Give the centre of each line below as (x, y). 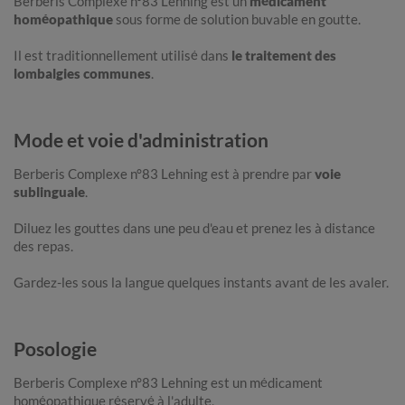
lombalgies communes (82, 74)
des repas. (43, 246)
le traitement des (284, 56)
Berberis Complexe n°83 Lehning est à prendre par (163, 174)
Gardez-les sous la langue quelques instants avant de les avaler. (201, 283)
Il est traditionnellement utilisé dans (122, 56)
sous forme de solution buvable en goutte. (237, 19)
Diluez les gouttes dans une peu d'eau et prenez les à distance (194, 228)
